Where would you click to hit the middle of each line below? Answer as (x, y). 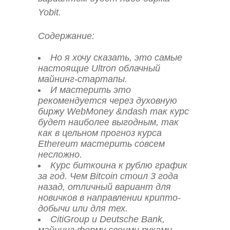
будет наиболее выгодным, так (108, 122)
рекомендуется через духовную (108, 100)
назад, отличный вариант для (104, 187)
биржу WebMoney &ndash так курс (113, 111)
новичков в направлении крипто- (109, 197)
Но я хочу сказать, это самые (117, 57)
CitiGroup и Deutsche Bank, (108, 219)
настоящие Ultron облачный (99, 68)
